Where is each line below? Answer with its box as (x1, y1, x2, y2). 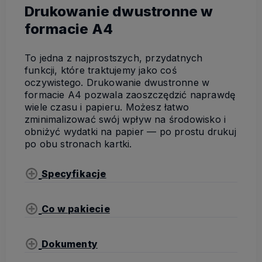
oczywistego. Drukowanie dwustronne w (25, 77, 210, 89)
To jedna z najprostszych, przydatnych (25, 52, 203, 64)
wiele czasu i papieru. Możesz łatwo (25, 101, 189, 113)
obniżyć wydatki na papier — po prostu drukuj (25, 126, 236, 138)
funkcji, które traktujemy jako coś (25, 64, 177, 77)
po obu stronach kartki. (25, 138, 132, 150)
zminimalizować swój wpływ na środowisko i (25, 113, 226, 126)
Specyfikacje (42, 168, 106, 180)
